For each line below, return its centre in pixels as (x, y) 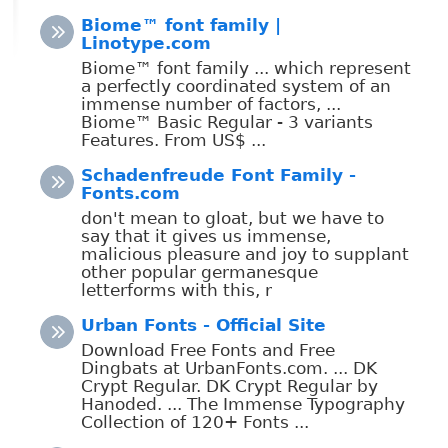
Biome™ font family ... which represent (246, 67)
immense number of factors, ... (211, 103)
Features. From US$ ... (173, 139)
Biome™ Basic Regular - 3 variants (227, 121)
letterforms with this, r (176, 289)
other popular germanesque (199, 271)
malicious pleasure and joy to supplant (245, 253)
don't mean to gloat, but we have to (232, 217)
